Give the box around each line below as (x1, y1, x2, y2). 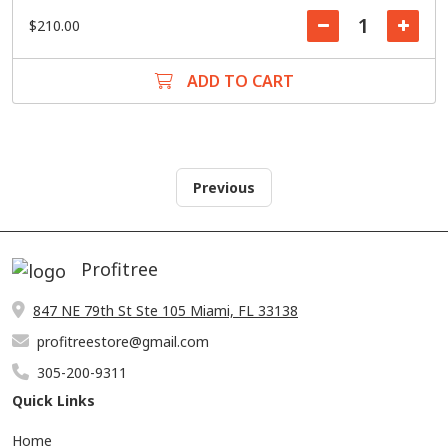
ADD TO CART (182, 70, 294, 92)
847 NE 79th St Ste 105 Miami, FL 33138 (33, 300, 298, 320)
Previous (192, 178, 255, 197)
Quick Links (12, 390, 95, 410)
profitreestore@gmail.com (37, 331, 209, 351)
